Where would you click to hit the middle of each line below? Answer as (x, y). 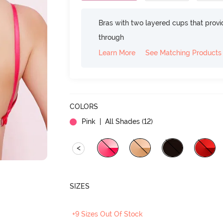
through (111, 37)
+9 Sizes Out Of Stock (108, 214)
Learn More (117, 53)
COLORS (84, 106)
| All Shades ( (121, 121)
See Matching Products (184, 53)
